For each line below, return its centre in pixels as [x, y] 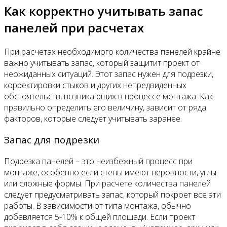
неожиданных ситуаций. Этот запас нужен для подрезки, [109, 74]
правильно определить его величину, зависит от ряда [105, 107]
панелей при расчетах [74, 27]
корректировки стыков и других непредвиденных [95, 85]
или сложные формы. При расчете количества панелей [107, 184]
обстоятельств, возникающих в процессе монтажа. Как [108, 96]
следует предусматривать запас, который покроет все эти [112, 195]
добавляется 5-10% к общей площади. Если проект [100, 217]
